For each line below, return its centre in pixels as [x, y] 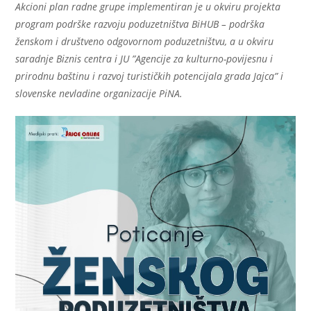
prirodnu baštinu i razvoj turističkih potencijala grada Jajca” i [150, 76]
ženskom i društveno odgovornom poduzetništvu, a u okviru [145, 42]
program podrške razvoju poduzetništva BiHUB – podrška [140, 24]
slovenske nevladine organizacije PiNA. [99, 94]
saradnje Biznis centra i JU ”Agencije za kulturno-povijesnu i [144, 59]
